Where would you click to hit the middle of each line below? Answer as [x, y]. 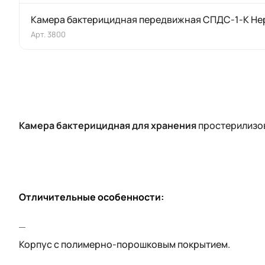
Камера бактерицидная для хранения [109, 126]
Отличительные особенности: [91, 197]
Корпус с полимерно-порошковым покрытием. [125, 245]
